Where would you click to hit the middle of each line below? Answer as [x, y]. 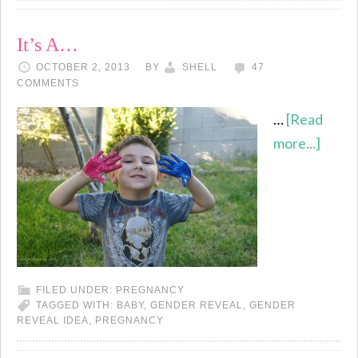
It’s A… [48, 45]
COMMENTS [48, 83]
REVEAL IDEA [53, 320]
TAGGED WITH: [76, 305]
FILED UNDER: [76, 290]
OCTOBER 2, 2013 [83, 67]
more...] [297, 143]
